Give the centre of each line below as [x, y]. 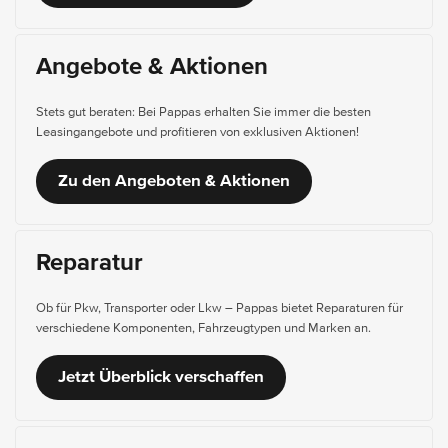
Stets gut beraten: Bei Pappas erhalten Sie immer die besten [203, 113]
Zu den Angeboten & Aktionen [174, 182]
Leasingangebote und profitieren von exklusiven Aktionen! [197, 133]
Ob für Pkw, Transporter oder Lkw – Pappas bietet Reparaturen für [219, 309]
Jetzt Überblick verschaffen [161, 378]
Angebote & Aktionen [152, 67]
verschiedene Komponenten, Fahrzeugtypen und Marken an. [203, 329]
